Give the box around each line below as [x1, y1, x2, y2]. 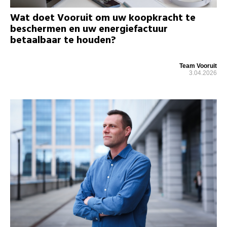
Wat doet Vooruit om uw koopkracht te [10, 10, 196, 26]
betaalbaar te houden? [10, 32, 116, 49]
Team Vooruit [179, 62, 217, 69]
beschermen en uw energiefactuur [10, 21, 168, 37]
